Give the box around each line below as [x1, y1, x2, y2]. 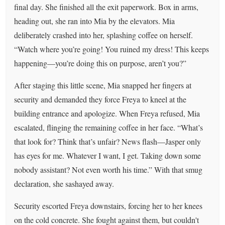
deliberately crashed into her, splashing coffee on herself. [14, 29, 193, 40]
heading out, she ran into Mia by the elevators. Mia [14, 15, 175, 26]
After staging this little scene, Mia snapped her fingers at [14, 79, 192, 90]
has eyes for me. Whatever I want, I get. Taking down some [14, 150, 201, 161]
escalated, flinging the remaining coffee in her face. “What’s [14, 122, 203, 133]
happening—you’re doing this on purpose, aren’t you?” [14, 57, 187, 68]
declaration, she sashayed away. [14, 178, 115, 189]
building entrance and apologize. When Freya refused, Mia [14, 107, 200, 119]
